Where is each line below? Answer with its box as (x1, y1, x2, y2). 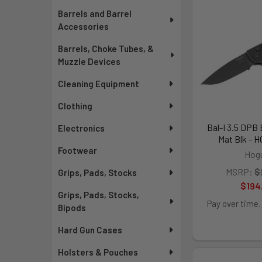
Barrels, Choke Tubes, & (58, 43, 154, 54)
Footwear (58, 145, 98, 156)
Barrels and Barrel (58, 8, 132, 19)
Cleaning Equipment (58, 78, 140, 89)
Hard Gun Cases (58, 225, 123, 235)
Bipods (58, 202, 87, 213)
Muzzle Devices (58, 56, 121, 67)
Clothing (58, 101, 93, 111)
